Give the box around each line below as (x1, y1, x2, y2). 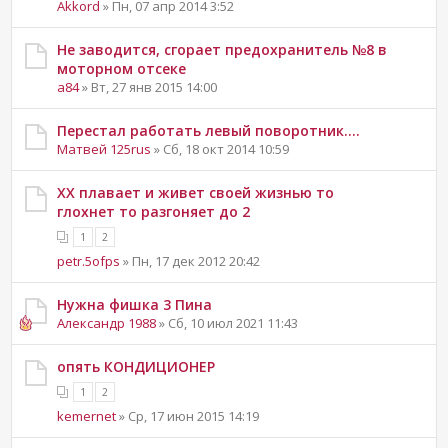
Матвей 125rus (57, 139, 152, 158)
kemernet (57, 406, 117, 425)
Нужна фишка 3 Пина (57, 294, 213, 314)
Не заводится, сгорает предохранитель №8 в (57, 39, 388, 59)
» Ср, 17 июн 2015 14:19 (116, 406, 260, 425)
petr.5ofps (57, 251, 121, 270)
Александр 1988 (57, 313, 157, 332)
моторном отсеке (57, 58, 187, 78)
